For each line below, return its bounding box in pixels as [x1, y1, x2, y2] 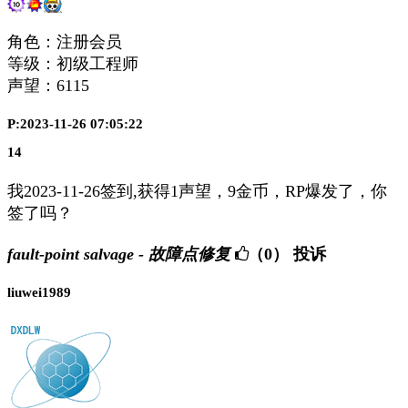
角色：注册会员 [7, 33, 122, 52]
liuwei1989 [7, 285, 71, 301]
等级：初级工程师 [7, 55, 138, 74]
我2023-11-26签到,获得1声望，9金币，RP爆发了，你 [7, 181, 387, 200]
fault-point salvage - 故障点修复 [7, 245, 230, 264]
